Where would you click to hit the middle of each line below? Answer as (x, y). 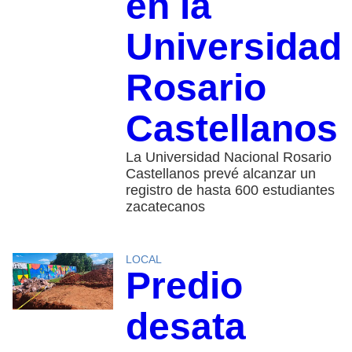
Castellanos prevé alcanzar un (220, 174)
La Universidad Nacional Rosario (228, 158)
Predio (184, 286)
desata (185, 327)
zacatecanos (165, 207)
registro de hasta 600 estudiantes (230, 191)
